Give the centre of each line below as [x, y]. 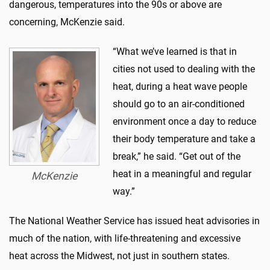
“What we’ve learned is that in [175, 51]
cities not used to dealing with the [184, 69]
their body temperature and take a [184, 139]
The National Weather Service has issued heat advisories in [134, 221]
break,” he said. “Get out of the [177, 156]
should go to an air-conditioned [179, 104]
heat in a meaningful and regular [182, 174]
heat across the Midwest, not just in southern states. [119, 256]
